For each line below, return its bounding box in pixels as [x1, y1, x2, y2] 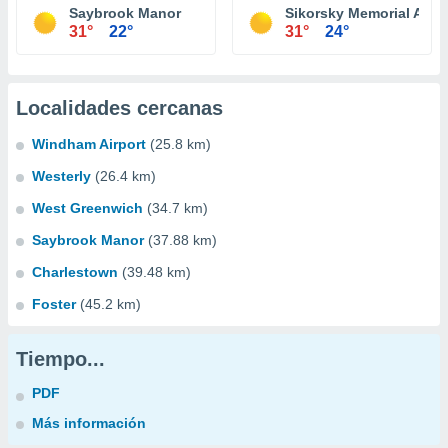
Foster [32, 296, 76, 312]
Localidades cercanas [16, 97, 223, 119]
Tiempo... [16, 348, 105, 370]
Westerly [32, 168, 91, 184]
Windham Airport [32, 136, 146, 152]
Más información [32, 415, 146, 431]
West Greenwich [32, 200, 143, 216]
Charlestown [32, 264, 118, 280]
